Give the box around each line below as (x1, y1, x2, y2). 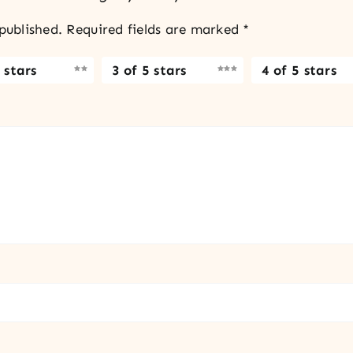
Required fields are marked (66, 21, 243, 38)
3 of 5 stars (111, 61, 187, 78)
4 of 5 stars (261, 61, 336, 78)
